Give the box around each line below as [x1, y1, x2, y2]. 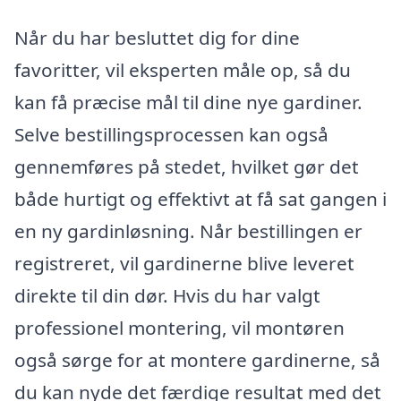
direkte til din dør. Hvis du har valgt [14, 283, 320, 309]
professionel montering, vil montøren [14, 315, 345, 341]
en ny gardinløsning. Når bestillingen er [14, 218, 363, 244]
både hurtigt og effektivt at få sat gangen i [14, 186, 387, 212]
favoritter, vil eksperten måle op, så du [14, 57, 351, 83]
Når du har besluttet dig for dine [14, 25, 300, 51]
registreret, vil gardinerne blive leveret [14, 251, 354, 277]
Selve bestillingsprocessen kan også [14, 122, 328, 148]
